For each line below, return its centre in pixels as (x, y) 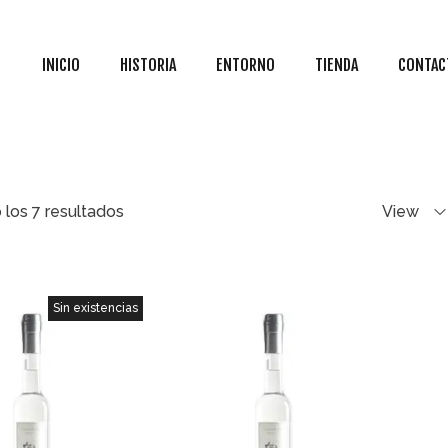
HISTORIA (148, 65)
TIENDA (336, 65)
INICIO (61, 65)
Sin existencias (96, 308)
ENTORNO (245, 65)
